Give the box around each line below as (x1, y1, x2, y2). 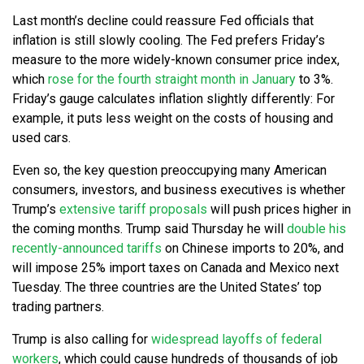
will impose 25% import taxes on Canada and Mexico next (12, 260, 339, 276)
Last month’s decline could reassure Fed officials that (12, 13, 314, 29)
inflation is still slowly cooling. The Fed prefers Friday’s (12, 32, 325, 49)
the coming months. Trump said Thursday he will (12, 221, 287, 237)
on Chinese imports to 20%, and (162, 240, 344, 257)
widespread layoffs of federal (151, 331, 322, 348)
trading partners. (12, 299, 104, 315)
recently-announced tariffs (12, 240, 162, 257)
